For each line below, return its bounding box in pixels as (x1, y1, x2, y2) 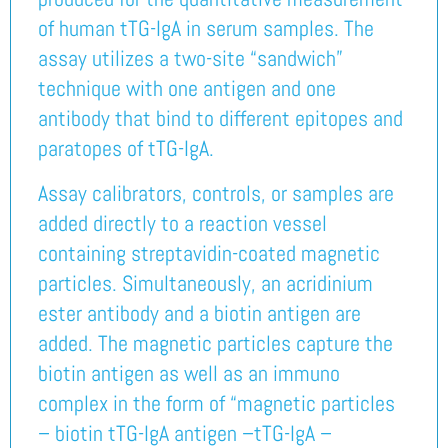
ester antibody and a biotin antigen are (37, 298, 361, 327)
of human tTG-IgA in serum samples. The (37, 14, 374, 43)
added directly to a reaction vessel (37, 208, 327, 237)
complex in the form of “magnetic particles (37, 388, 395, 417)
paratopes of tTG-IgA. (37, 134, 214, 163)
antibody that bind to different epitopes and (37, 104, 403, 133)
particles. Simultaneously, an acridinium (37, 268, 373, 297)
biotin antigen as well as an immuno (37, 358, 340, 387)
